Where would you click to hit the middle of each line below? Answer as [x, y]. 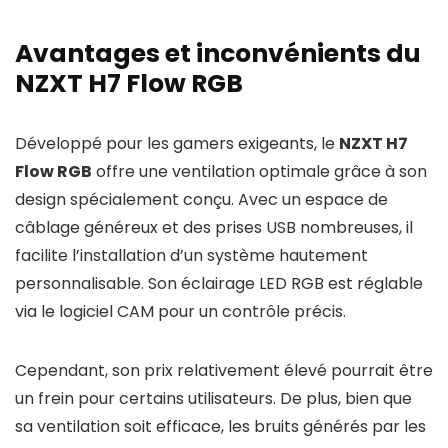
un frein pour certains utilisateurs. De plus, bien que [213, 398]
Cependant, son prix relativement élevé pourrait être [224, 370]
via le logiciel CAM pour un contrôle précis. [180, 311]
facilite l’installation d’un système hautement [191, 255]
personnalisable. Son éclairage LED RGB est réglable [219, 283]
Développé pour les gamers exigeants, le [177, 143]
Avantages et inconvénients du [218, 53]
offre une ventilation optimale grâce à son [259, 171]
